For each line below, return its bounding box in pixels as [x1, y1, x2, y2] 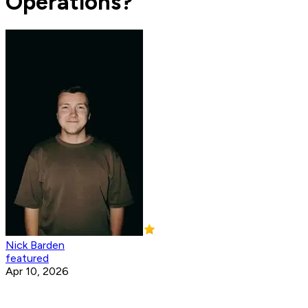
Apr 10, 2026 [5, 265, 69, 278]
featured [5, 252, 49, 265]
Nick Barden [5, 239, 65, 252]
